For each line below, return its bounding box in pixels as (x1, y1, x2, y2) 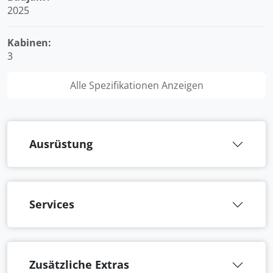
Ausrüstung (29, 136, 93, 151)
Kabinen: (7, 36, 51, 49)
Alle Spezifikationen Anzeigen (69, 79, 204, 92)
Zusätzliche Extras (29, 257, 129, 272)
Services (29, 197, 74, 211)
